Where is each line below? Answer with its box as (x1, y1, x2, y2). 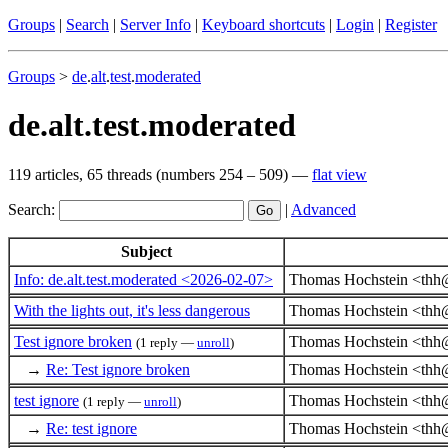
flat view (312, 165, 367, 183)
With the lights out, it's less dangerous (14, 301, 250, 319)
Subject (121, 242, 172, 260)
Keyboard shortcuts (202, 16, 325, 33)
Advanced (291, 200, 356, 218)
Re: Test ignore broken (46, 360, 190, 378)
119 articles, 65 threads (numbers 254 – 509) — (8, 165, 312, 183)
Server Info (120, 16, 191, 33)
